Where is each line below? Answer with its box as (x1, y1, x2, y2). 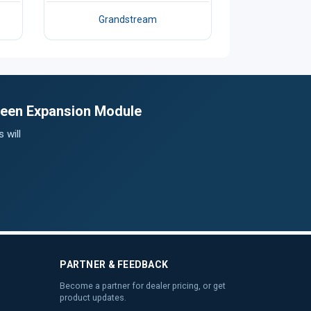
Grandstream (99, 14, 157, 25)
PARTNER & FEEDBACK (60, 259, 169, 270)
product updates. (60, 292, 127, 303)
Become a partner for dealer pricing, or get (60, 280, 226, 291)
